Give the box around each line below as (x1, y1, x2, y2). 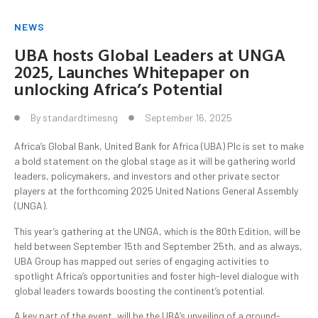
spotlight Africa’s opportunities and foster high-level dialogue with (14, 269, 299, 282)
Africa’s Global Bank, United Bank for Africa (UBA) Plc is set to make (14, 140, 304, 153)
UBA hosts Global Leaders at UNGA (14, 42, 285, 68)
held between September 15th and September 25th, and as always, (14, 239, 302, 252)
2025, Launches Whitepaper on (14, 59, 249, 85)
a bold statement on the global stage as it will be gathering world (14, 155, 295, 168)
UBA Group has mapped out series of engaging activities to (14, 254, 269, 267)
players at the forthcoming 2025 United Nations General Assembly (14, 185, 298, 197)
